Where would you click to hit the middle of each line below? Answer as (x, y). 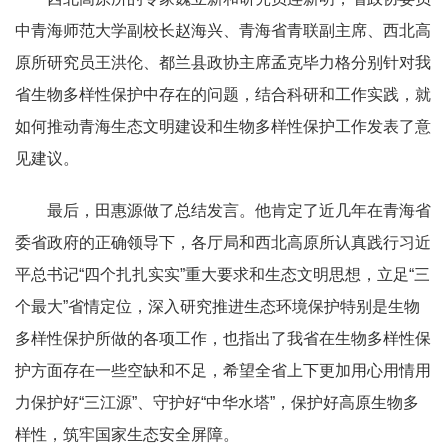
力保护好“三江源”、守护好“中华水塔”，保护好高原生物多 (217, 402)
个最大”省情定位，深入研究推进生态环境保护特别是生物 (217, 306)
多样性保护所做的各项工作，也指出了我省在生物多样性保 (223, 338)
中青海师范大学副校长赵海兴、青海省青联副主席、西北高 (223, 30)
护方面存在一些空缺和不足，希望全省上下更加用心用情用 (223, 370)
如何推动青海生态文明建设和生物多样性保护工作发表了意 (223, 126)
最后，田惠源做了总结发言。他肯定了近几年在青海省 (223, 210)
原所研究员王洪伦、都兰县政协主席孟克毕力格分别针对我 (223, 62)
